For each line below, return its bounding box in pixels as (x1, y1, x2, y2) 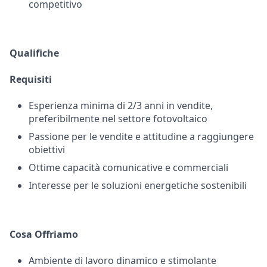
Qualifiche (10, 46, 59, 60)
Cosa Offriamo (10, 228, 78, 241)
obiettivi (29, 143, 65, 156)
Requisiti (10, 73, 52, 86)
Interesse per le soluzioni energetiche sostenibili (29, 179, 247, 192)
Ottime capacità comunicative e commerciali (29, 161, 228, 174)
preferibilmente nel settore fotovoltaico (29, 112, 207, 125)
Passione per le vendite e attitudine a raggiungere (29, 130, 254, 143)
